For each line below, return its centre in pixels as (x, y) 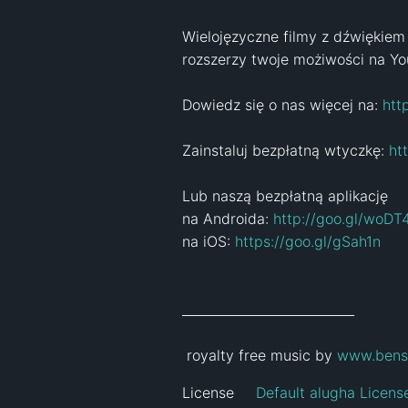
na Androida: (228, 218)
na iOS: (209, 241)
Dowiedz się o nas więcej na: (282, 104)
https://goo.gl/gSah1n (308, 241)
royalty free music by (262, 355)
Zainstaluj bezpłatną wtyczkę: (286, 150)
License (208, 392)
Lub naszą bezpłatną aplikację (287, 195)
